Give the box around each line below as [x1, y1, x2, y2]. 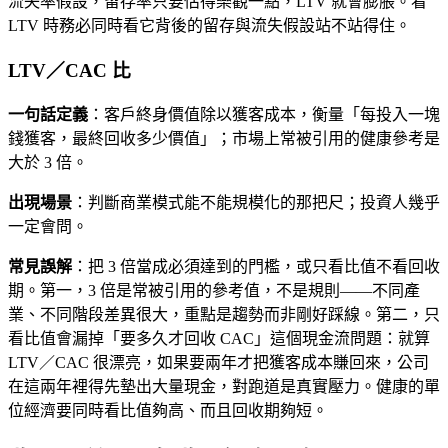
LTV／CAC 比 [8, 60, 131, 82]
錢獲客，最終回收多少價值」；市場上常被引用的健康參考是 [8, 129, 440, 147]
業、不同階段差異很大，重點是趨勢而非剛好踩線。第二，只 [8, 305, 440, 323]
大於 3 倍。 [8, 153, 88, 171]
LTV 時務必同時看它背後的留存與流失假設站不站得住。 [8, 17, 411, 35]
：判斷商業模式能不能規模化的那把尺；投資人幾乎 [72, 193, 440, 211]
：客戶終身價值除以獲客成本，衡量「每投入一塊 [88, 105, 440, 123]
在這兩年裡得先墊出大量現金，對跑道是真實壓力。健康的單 [8, 377, 440, 395]
